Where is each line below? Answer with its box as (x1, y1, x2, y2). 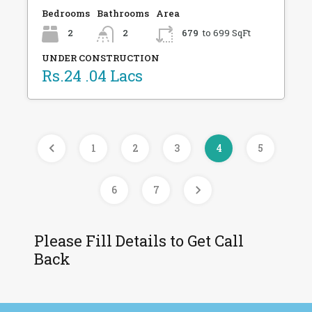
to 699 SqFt (203, 26, 251, 40)
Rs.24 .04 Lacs (42, 65, 143, 86)
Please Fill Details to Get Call (34, 231, 244, 251)
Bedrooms (42, 7, 90, 20)
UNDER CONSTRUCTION (42, 52, 159, 65)
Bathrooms (97, 7, 149, 20)
